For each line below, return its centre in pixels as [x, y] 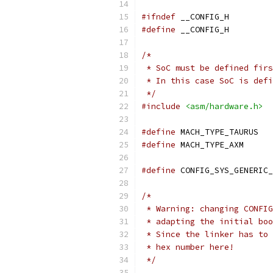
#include [161, 106]
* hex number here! [188, 247]
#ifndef [158, 17]
